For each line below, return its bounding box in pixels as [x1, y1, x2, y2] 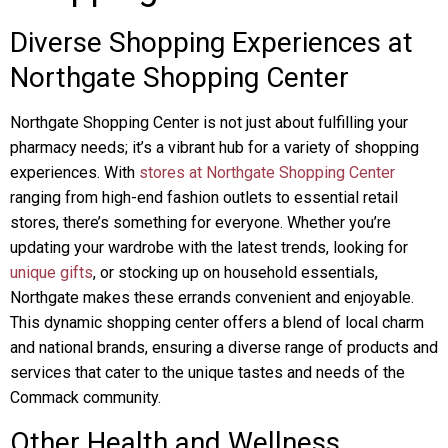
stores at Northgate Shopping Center [139, 163, 395, 182]
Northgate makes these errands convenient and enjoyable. [10, 288, 414, 307]
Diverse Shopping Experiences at [10, 26, 413, 59]
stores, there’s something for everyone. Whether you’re [10, 213, 391, 232]
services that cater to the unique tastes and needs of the [10, 363, 405, 382]
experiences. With [10, 163, 139, 182]
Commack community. [10, 388, 161, 407]
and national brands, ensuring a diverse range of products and [10, 338, 438, 357]
